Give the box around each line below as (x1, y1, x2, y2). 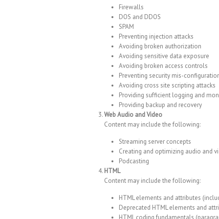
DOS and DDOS (119, 13, 161, 22)
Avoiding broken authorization (119, 42, 201, 51)
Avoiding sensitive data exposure (119, 52, 209, 61)
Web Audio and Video (104, 110, 162, 119)
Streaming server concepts (119, 137, 191, 146)
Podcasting (119, 157, 149, 166)
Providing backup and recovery (119, 101, 202, 109)
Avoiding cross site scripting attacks (119, 81, 216, 90)
